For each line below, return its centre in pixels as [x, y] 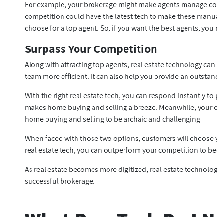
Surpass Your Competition [91, 48]
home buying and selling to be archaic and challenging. [114, 119]
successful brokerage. [60, 181]
